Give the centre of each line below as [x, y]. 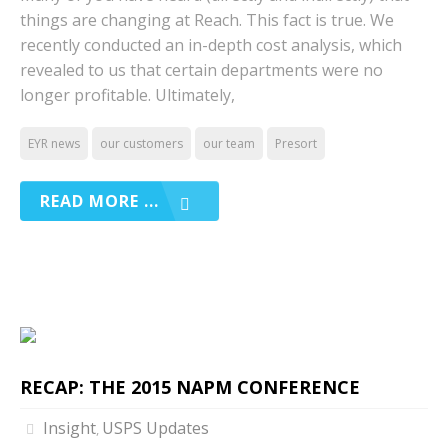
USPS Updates [155, 428]
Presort [296, 143]
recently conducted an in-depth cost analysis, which [211, 45]
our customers [141, 143]
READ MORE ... [99, 201]
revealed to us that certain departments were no [201, 70]
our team [229, 143]
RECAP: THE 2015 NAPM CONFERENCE [190, 387]
